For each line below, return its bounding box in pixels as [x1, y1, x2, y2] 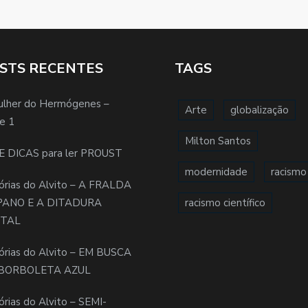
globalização [230, 102, 289, 117]
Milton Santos [185, 133, 251, 148]
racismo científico [185, 195, 265, 210]
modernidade [185, 164, 247, 179]
